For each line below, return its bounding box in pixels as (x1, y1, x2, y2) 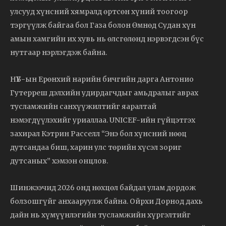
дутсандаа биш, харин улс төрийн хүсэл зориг (10, 142, 182, 152)
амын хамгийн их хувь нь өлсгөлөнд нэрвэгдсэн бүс (10, 34, 204, 43)
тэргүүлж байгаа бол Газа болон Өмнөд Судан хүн (10, 20, 196, 30)
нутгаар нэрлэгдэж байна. (10, 47, 107, 57)
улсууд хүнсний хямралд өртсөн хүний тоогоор (10, 7, 188, 16)
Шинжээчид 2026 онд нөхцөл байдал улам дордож (10, 183, 196, 192)
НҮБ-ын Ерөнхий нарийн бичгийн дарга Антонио (10, 74, 194, 84)
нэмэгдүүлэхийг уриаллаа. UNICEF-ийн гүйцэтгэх (10, 115, 195, 125)
